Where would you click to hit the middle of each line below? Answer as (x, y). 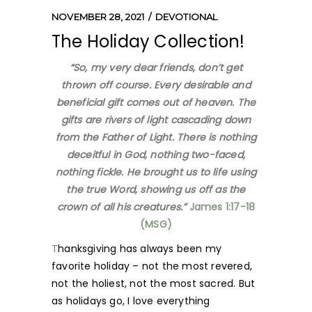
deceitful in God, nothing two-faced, (156, 155)
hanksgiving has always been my (140, 249)
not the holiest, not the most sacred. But (154, 283)
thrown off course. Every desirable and (156, 85)
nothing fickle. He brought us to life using (156, 172)
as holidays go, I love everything (131, 301)
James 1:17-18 (222, 207)
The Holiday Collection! (148, 41)
